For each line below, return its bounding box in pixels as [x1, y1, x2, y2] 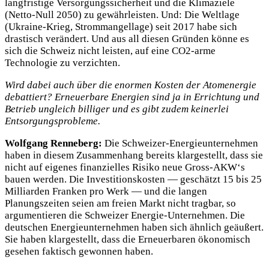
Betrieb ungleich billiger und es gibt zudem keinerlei [5, 103, 229, 115]
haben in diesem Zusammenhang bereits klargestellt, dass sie [5, 150, 263, 162]
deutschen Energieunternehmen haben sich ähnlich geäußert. [5, 222, 264, 234]
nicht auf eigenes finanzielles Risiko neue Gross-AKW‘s [5, 162, 245, 174]
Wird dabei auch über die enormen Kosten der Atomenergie [5, 79, 256, 91]
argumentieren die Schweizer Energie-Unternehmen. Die [5, 210, 245, 222]
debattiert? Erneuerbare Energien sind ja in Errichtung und [5, 91, 259, 103]
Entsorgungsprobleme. [5, 115, 100, 127]
